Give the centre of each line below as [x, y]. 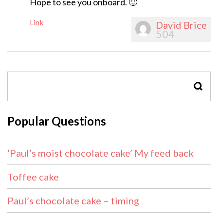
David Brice [181, 25]
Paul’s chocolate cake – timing [73, 201]
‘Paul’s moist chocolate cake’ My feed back [100, 153]
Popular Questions [57, 121]
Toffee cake [33, 177]
